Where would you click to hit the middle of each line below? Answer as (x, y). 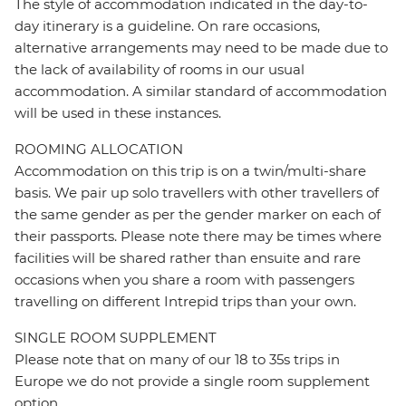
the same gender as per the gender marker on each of (198, 215)
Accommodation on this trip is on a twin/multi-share (190, 171)
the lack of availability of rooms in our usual (159, 70)
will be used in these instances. (118, 113)
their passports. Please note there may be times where (198, 237)
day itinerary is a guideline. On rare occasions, (167, 26)
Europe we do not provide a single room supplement (192, 382)
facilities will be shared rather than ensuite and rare (188, 258)
